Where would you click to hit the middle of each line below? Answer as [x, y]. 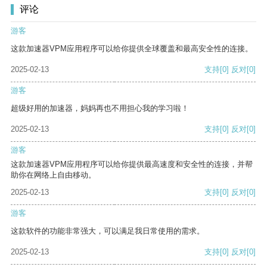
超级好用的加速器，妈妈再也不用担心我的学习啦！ [100, 108]
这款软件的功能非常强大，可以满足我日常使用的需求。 [108, 231]
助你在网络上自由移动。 [53, 175]
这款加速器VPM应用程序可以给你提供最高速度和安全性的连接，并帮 [132, 164]
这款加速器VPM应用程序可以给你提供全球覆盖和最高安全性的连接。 [132, 49]
